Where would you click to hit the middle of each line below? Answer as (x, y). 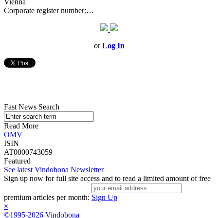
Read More (21, 126)
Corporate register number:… (49, 11)
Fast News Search (32, 107)
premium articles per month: (48, 198)
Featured (17, 161)
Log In (113, 46)
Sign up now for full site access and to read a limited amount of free (107, 179)
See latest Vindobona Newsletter (54, 170)
